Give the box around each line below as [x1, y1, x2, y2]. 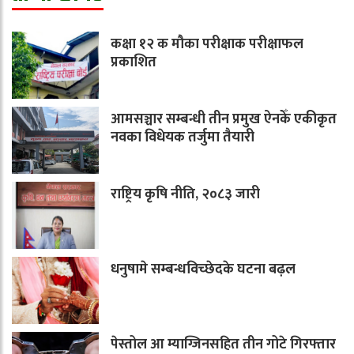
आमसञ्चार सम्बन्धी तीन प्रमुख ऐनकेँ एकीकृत [111, 107, 337, 132]
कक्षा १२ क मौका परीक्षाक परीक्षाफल [111, 32, 303, 57]
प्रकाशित [111, 51, 156, 75]
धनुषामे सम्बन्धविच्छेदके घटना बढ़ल [111, 258, 296, 282]
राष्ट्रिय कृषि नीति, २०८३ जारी [111, 183, 260, 207]
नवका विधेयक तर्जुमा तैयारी [111, 126, 254, 150]
